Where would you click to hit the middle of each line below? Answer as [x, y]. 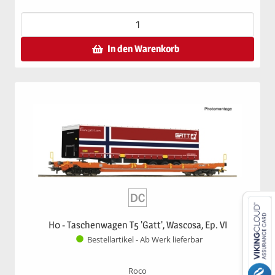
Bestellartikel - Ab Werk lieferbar [145, 240]
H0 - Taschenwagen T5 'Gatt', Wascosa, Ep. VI [137, 225]
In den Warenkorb [143, 48]
